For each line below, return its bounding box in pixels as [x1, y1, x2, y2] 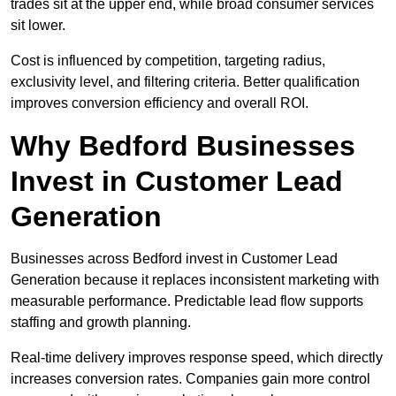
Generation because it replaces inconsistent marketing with [11, 272, 379, 288]
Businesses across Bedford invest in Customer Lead [11, 251, 338, 267]
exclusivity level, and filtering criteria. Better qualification [11, 74, 360, 90]
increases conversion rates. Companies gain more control [11, 371, 370, 387]
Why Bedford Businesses [11, 130, 355, 163]
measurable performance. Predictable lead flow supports [11, 293, 363, 309]
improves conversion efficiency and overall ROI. [11, 95, 308, 111]
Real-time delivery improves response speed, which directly [11, 350, 383, 366]
